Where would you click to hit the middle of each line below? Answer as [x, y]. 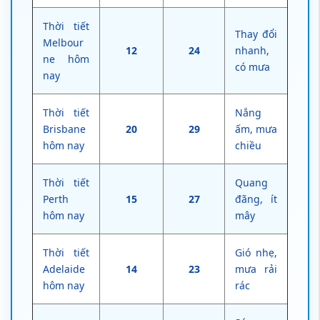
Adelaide [64, 269]
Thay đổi [256, 34]
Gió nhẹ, [256, 253]
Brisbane [64, 129]
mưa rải [256, 269]
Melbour [63, 43]
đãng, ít [256, 199]
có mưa [252, 67]
